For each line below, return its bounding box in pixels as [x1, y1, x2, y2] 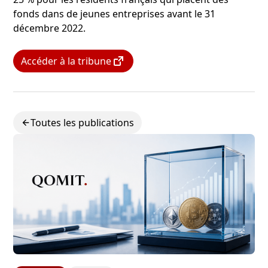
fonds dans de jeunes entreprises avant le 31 [13, 7, 216, 20]
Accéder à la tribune [21, 54, 112, 68]
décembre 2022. [13, 21, 86, 35]
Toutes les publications [31, 115, 135, 129]
